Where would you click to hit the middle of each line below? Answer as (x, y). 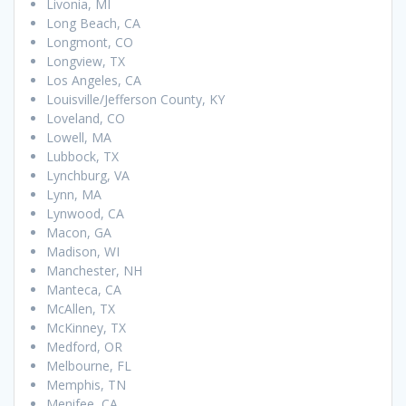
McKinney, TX (86, 328)
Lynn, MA (74, 195)
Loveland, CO (86, 119)
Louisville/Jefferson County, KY (135, 100)
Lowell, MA (79, 138)
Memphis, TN (86, 385)
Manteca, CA (84, 290)
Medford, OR (84, 347)
